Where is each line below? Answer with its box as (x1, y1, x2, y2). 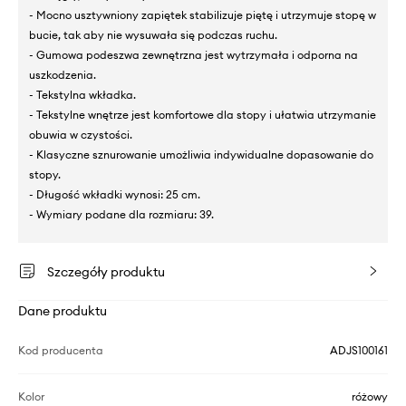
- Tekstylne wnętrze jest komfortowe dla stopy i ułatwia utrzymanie (29, 108, 376, 122)
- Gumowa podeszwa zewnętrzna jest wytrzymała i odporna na (29, 48, 358, 63)
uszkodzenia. (29, 68, 96, 82)
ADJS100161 (330, 343, 388, 358)
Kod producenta (18, 343, 103, 358)
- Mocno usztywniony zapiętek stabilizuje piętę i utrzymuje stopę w (29, 8, 376, 23)
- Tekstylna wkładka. (29, 88, 136, 102)
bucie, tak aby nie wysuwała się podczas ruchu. (29, 28, 277, 43)
